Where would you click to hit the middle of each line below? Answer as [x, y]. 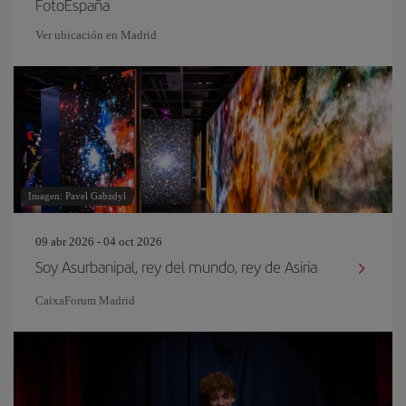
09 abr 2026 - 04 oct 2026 [99, 242]
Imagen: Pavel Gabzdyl [77, 196]
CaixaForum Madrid [85, 300]
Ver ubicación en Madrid [96, 35]
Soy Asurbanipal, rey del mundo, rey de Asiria [176, 266]
